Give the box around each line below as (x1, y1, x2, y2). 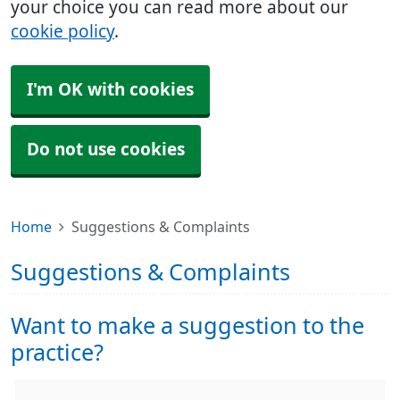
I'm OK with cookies (27, 81, 194, 98)
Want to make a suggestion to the (11, 314, 364, 337)
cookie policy (11, 23, 114, 40)
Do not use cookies (27, 141, 185, 158)
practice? (11, 341, 104, 364)
